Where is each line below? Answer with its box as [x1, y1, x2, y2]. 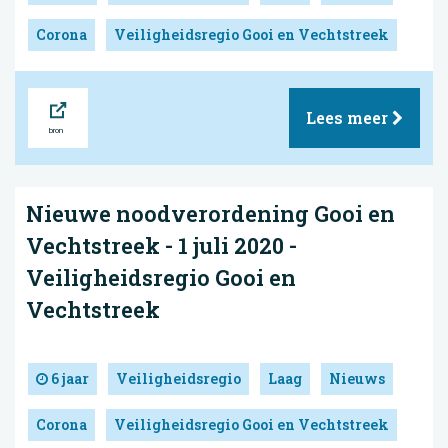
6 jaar [48, 368, 89, 388]
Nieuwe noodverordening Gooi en [26, 199, 395, 229]
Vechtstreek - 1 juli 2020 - [26, 231, 297, 261]
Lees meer [306, 107, 392, 129]
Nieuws [329, 368, 385, 388]
